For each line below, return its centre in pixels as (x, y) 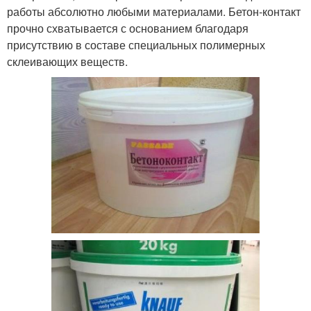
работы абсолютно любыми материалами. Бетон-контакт (154, 11)
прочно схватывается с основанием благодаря (128, 28)
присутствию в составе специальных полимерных (136, 45)
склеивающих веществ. (67, 61)
